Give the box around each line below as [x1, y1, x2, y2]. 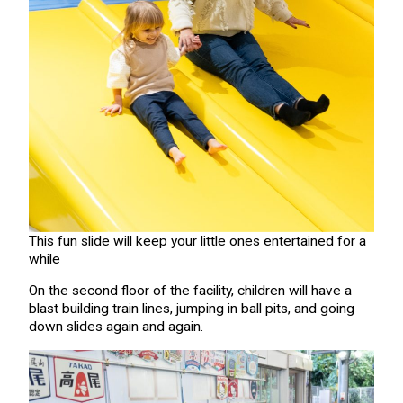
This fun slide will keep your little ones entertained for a [28, 232, 366, 249]
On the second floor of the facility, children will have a [28, 282, 352, 300]
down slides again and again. [28, 318, 203, 336]
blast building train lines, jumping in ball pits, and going [28, 300, 354, 318]
